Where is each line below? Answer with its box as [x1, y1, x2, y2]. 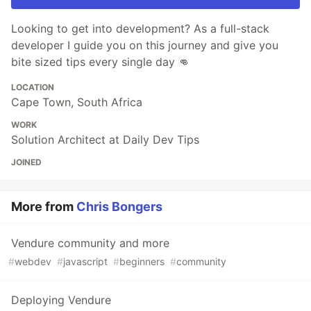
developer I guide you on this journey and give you [11, 38, 278, 53]
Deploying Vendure [11, 293, 111, 308]
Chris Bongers [76, 199, 162, 215]
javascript [63, 255, 108, 268]
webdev [15, 255, 51, 268]
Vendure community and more [11, 236, 169, 251]
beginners [119, 255, 165, 268]
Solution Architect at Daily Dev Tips [11, 133, 199, 147]
